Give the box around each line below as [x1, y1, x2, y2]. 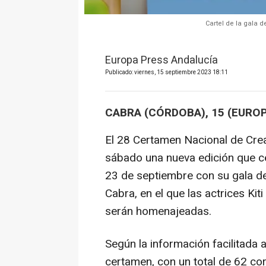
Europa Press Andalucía [105, 52, 218, 69]
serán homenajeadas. [105, 202, 211, 220]
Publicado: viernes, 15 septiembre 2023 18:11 [105, 68, 228, 77]
